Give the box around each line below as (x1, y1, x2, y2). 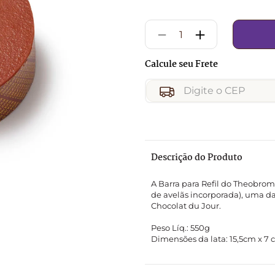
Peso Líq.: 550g (151, 223, 210, 233)
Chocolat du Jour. (151, 201, 221, 211)
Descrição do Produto (151, 150, 242, 165)
